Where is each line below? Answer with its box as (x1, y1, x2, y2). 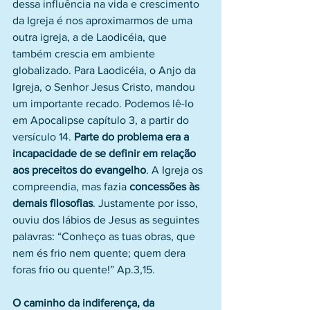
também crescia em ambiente (12, 48, 158, 60)
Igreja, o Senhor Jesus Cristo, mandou (12, 81, 198, 93)
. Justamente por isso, (93, 197, 201, 209)
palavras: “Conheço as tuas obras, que (12, 230, 198, 242)
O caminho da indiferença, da (12, 297, 157, 309)
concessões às (129, 181, 202, 192)
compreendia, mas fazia (12, 181, 129, 192)
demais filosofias (12, 197, 93, 209)
